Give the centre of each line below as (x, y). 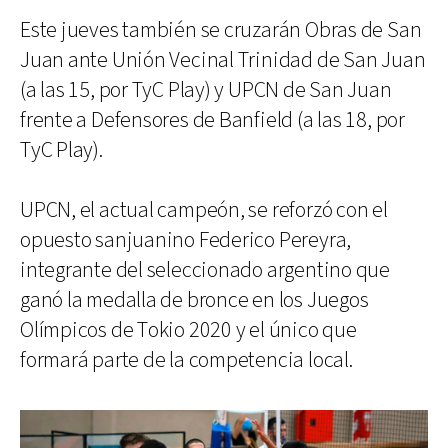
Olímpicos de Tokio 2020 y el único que (188, 330)
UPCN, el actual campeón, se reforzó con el (204, 210)
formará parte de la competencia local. (186, 360)
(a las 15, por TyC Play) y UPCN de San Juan (206, 90)
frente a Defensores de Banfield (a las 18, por (212, 120)
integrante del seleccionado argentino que (205, 270)
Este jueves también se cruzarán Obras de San (221, 30)
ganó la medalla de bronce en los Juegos (194, 300)
